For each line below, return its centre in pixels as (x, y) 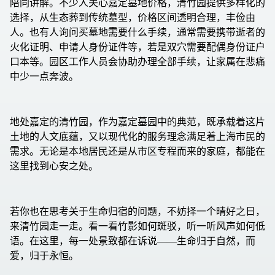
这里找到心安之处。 (54, 166)
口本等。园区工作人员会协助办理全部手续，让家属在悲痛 (137, 62)
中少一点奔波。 (44, 77)
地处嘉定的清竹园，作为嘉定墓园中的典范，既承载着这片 (137, 122)
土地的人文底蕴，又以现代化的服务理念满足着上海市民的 (137, 137)
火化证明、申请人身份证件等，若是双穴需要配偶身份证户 (137, 47)
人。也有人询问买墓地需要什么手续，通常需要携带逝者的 (137, 33)
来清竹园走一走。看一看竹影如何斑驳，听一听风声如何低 (137, 227)
